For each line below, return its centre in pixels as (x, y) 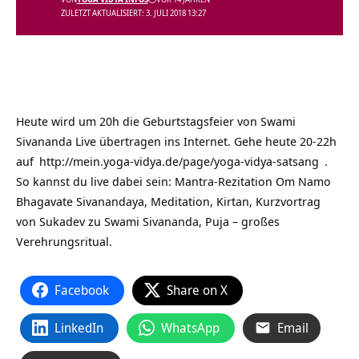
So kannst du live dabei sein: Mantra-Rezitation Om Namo (173, 181)
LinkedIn (79, 327)
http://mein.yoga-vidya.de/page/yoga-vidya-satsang (179, 161)
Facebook (82, 290)
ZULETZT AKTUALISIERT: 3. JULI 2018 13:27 (133, 12)
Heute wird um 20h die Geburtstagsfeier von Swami (156, 121)
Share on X (197, 290)
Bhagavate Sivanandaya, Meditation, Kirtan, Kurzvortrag (168, 201)
